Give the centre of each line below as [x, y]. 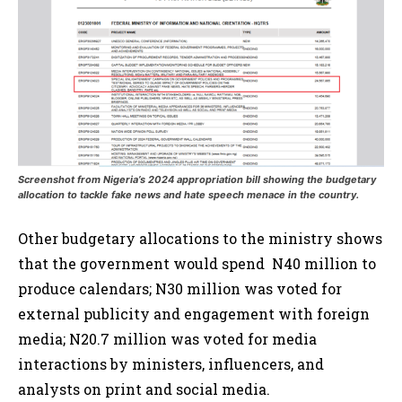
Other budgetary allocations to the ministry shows [200, 239]
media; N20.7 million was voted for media [167, 339]
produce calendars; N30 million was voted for [180, 289]
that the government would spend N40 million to [197, 264]
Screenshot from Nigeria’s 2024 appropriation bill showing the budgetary [197, 180]
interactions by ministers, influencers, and [171, 364]
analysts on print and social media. [144, 389]
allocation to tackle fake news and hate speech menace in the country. [188, 195]
